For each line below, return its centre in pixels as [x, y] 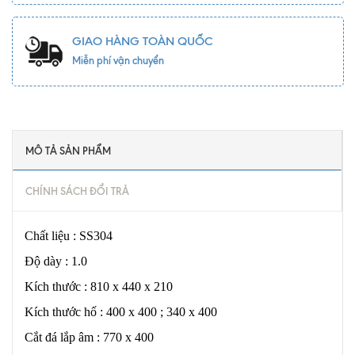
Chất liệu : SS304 [69, 235]
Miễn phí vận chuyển [118, 60]
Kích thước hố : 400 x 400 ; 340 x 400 [121, 311]
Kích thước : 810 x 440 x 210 [99, 286]
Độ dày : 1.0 [56, 261]
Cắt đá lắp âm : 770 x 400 [89, 337]
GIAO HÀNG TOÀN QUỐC [142, 41]
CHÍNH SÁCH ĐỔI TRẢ [77, 191]
